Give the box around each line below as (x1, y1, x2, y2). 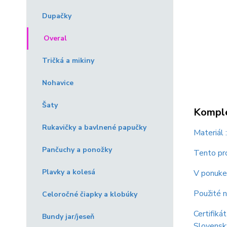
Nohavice (42, 78, 73, 88)
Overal (44, 33, 67, 43)
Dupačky (42, 11, 71, 21)
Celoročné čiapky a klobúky (42, 190, 137, 199)
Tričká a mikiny (42, 56, 94, 65)
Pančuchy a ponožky (42, 145, 112, 155)
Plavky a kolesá (42, 167, 95, 177)
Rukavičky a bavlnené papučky (42, 123, 146, 132)
